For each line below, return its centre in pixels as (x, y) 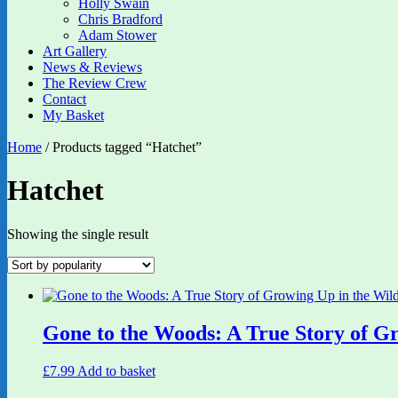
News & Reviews (92, 67)
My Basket (73, 115)
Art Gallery (75, 51)
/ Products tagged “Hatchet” (122, 147)
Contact (64, 99)
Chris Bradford (120, 19)
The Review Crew (95, 83)
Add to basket (116, 370)
